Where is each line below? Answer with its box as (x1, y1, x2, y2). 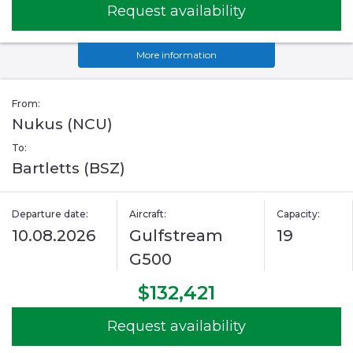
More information (136, 49, 217, 61)
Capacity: (276, 208, 320, 221)
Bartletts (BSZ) (12, 159, 125, 178)
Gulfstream (129, 226, 224, 246)
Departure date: (12, 208, 88, 221)
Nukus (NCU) (12, 115, 113, 134)
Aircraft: (129, 208, 167, 221)
